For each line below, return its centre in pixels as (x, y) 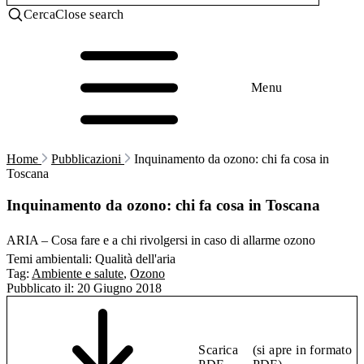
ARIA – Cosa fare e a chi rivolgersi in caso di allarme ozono (161, 240)
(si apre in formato (302, 350)
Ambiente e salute (78, 274)
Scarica (219, 350)
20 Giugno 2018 (119, 288)
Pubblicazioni (88, 159)
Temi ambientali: (49, 259)
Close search (90, 14)
